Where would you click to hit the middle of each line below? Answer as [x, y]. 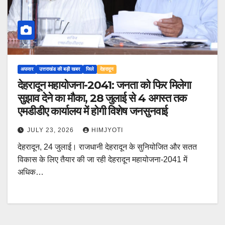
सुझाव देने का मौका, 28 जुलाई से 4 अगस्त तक [102, 98]
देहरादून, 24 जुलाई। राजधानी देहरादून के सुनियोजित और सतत [107, 147]
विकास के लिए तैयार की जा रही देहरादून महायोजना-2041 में [102, 160]
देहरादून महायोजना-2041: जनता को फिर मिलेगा [104, 85]
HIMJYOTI [107, 130]
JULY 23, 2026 [51, 130]
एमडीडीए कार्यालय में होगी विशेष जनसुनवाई [93, 111]
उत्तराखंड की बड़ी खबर [60, 69]
